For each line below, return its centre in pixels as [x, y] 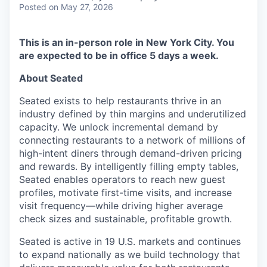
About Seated [51, 78]
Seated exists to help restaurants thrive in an [120, 101]
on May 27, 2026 [81, 7]
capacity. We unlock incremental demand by [119, 127]
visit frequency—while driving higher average [121, 206]
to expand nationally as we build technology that [130, 255]
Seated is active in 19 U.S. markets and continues [130, 242]
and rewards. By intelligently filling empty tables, [129, 167]
